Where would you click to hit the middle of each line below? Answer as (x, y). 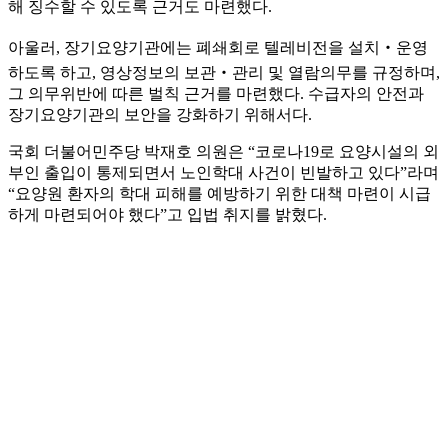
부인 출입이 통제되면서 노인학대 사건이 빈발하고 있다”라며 (223, 173)
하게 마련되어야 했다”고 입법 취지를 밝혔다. (167, 215)
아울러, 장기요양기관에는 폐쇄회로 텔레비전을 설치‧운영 (218, 48)
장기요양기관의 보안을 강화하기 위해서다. (160, 115)
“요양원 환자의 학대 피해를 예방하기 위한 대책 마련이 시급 (219, 194)
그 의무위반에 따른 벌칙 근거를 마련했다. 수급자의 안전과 (216, 94)
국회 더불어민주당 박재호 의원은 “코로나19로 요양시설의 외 (223, 152)
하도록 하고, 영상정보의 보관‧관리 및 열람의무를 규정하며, (224, 73)
